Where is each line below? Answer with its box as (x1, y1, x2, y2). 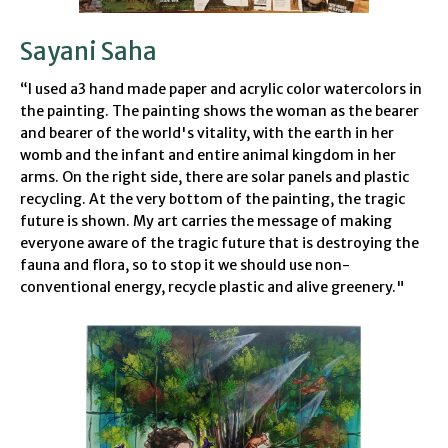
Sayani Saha (20, 36, 157, 67)
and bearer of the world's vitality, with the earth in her (20, 124, 394, 143)
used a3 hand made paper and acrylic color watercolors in (35, 80, 422, 99)
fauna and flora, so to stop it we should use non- (20, 256, 350, 275)
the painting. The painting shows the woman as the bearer (20, 102, 419, 121)
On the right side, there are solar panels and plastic (62, 168, 409, 187)
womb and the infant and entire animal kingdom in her (20, 146, 396, 165)
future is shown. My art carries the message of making (20, 212, 392, 231)
